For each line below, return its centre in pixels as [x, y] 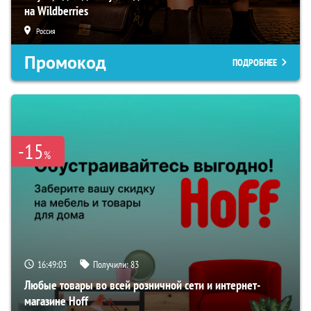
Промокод [65, 63]
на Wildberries [56, 11]
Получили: [112, 265]
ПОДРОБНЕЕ [255, 63]
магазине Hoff [56, 301]
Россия [46, 31]
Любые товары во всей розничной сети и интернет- [142, 285]
